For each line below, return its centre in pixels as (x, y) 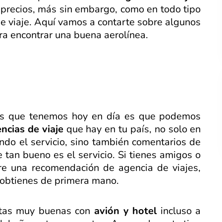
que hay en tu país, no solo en (132, 129)
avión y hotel (127, 211)
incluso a (181, 211)
